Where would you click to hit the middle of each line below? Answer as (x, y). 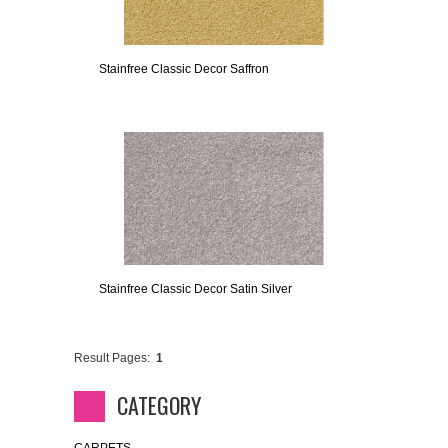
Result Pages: (112, 358)
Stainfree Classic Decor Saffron (184, 69)
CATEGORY (159, 405)
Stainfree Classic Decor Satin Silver (195, 289)
